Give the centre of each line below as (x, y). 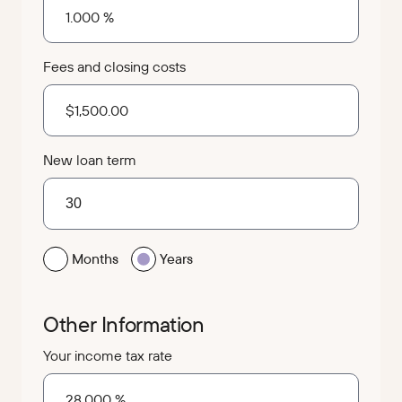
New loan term (90, 160)
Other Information (124, 324)
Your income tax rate (108, 356)
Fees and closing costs (114, 67)
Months (95, 259)
